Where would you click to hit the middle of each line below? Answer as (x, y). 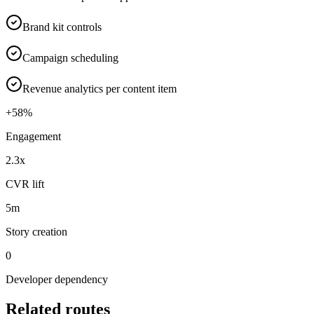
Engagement (33, 137)
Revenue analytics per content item (100, 89)
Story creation (36, 232)
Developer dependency (57, 280)
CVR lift (25, 184)
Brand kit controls (62, 27)
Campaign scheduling (70, 58)
